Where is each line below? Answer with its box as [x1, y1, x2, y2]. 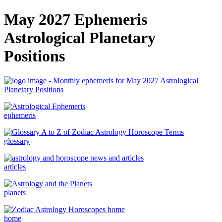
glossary [4, 136, 30, 145]
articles [4, 162, 26, 171]
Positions [4, 47, 65, 65]
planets [4, 188, 26, 197]
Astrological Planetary [4, 29, 156, 47]
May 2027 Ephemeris [4, 10, 147, 29]
